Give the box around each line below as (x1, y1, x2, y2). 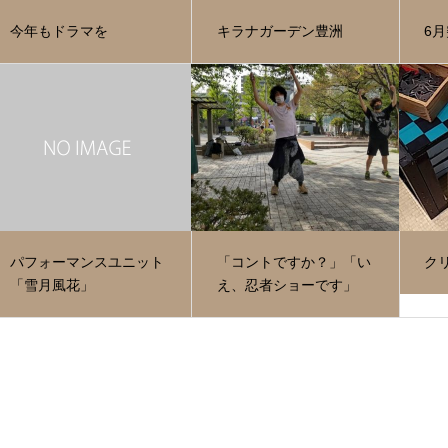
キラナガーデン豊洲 (217, 23, 344, 40)
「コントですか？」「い (217, 254, 372, 271)
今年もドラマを (9, 23, 108, 40)
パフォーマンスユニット (9, 254, 164, 271)
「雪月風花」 (9, 277, 94, 294)
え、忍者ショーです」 (217, 277, 358, 294)
